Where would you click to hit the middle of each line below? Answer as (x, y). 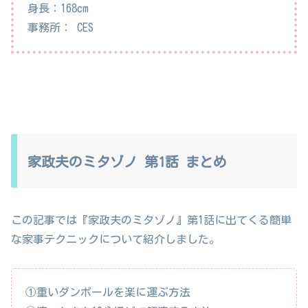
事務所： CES (60, 28)
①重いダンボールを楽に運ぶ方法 (108, 293)
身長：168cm (58, 9)
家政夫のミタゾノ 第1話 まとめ (127, 162)
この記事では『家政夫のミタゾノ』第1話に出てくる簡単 (151, 220)
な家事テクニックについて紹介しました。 (115, 239)
